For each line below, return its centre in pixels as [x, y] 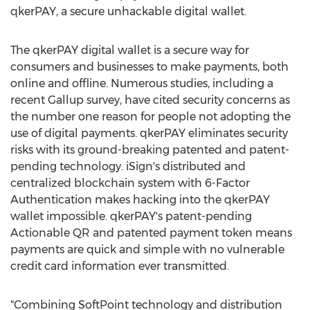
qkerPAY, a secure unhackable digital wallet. [128, 11]
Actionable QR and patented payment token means [151, 233]
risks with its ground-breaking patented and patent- [150, 150]
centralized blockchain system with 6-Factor [130, 183]
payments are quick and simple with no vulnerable [147, 249]
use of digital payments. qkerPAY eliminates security [149, 133]
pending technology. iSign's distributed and [128, 166]
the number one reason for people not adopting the [151, 117]
